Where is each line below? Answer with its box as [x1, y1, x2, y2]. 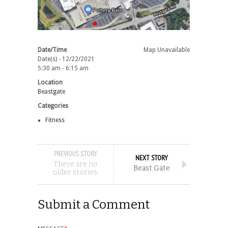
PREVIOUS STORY [54, 149, 97, 159]
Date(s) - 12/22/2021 [38, 55, 95, 63]
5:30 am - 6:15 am [38, 65, 89, 72]
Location [38, 79, 63, 87]
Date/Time [38, 46, 67, 54]
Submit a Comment [38, 197, 150, 212]
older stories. [52, 168, 99, 177]
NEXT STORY [135, 153, 168, 163]
